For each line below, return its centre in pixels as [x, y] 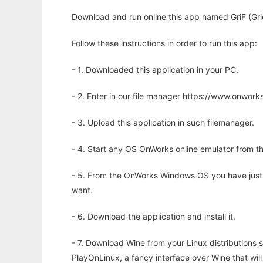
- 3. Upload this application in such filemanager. [163, 122]
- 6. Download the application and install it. [154, 216]
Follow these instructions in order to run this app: [164, 43]
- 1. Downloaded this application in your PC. [155, 70]
